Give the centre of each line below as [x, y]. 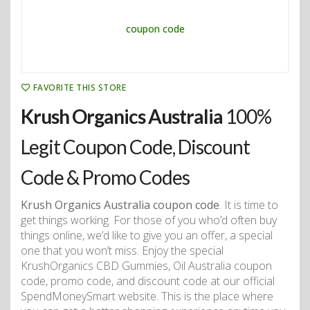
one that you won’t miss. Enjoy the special [122, 251]
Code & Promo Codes [105, 177]
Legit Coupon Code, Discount [135, 147]
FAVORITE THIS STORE [80, 88]
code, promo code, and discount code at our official [148, 281]
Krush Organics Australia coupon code [120, 205]
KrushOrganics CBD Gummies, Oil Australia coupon [146, 266]
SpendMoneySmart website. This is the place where [147, 297]
